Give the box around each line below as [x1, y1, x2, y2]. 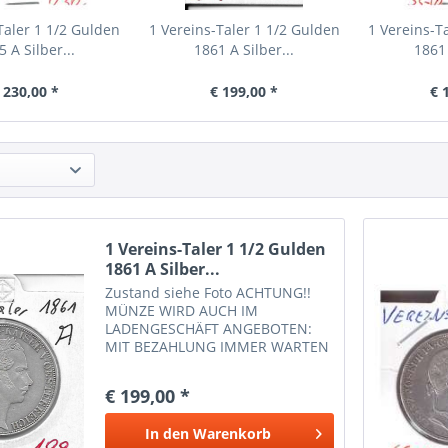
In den [144, 424, 189, 444]
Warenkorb [192, 424, 271, 444]
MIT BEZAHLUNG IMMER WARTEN [105, 337, 330, 357]
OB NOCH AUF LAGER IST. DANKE [105, 355, 327, 375]
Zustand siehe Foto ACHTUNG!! [105, 283, 312, 303]
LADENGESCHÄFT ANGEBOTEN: [105, 319, 313, 339]
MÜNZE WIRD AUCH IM [105, 301, 259, 321]
